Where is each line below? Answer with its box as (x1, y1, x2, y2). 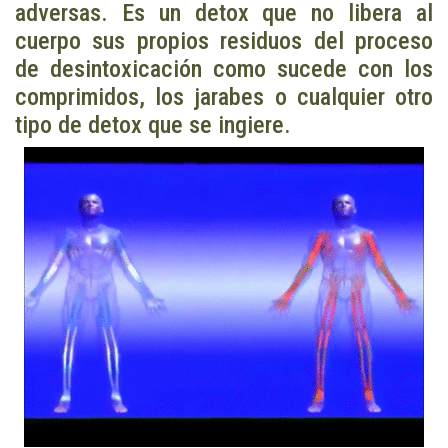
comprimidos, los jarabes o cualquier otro (15, 83, 433, 111)
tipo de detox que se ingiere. (15, 111, 291, 139)
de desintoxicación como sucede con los (15, 55, 433, 83)
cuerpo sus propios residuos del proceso (15, 27, 433, 55)
